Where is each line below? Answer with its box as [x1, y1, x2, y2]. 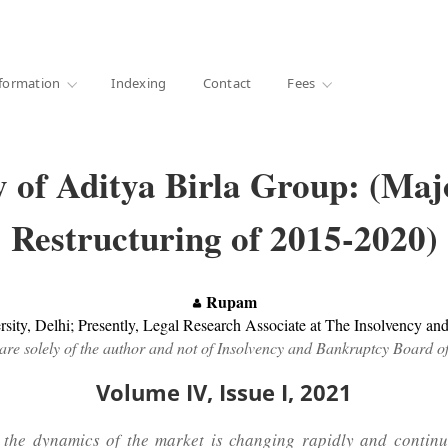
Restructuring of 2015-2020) [10, 212, 438, 263]
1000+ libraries [2, 15, 97, 30]
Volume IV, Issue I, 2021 [96, 376, 352, 407]
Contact [202, 73, 252, 92]
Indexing [111, 73, 167, 92]
